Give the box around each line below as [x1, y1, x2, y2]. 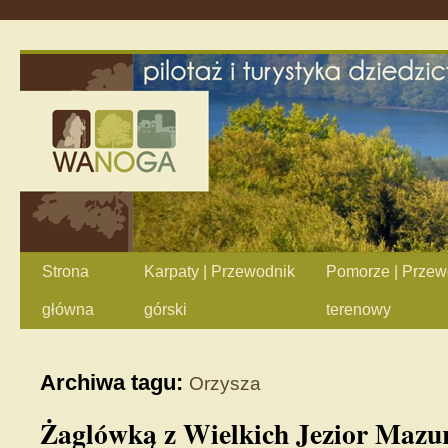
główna [42, 301, 94, 318]
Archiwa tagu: [40, 370, 189, 395]
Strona [42, 263, 89, 280]
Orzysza [189, 373, 261, 394]
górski [144, 301, 187, 318]
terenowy [326, 301, 391, 318]
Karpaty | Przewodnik [144, 263, 295, 280]
